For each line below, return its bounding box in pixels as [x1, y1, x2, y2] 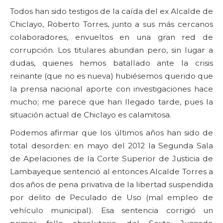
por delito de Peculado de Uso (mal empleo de [10, 192, 213, 202]
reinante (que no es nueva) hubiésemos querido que [10, 71, 213, 81]
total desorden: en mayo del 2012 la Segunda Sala [10, 140, 213, 150]
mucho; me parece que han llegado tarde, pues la [10, 97, 213, 107]
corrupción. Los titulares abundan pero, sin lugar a [10, 45, 213, 55]
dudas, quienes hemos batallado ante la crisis [10, 58, 213, 68]
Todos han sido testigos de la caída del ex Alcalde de [10, 6, 213, 16]
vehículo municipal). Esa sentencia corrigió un [10, 205, 213, 215]
